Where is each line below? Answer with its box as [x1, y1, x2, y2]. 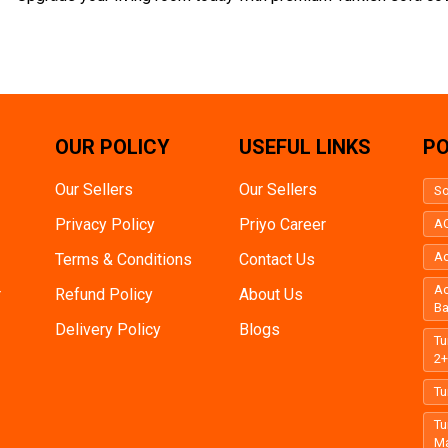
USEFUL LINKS [239, 135, 371, 160]
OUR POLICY [54, 135, 170, 160]
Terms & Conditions [54, 250, 192, 270]
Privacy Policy [54, 215, 155, 235]
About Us [239, 285, 303, 305]
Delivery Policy [54, 320, 161, 340]
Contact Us [239, 250, 315, 270]
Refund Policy [54, 285, 153, 305]
